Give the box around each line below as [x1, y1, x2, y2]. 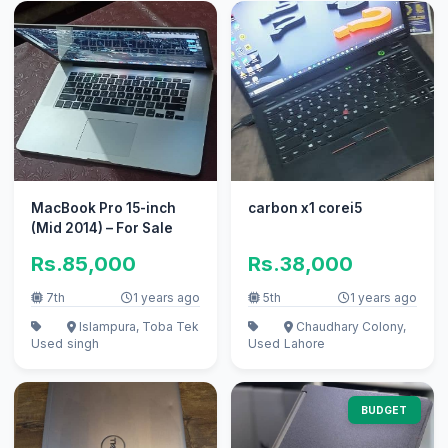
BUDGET [361, 403, 408, 416]
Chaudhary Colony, [292, 318, 406, 334]
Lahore [283, 335, 325, 351]
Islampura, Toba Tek [75, 318, 199, 334]
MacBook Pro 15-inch [30, 200, 176, 217]
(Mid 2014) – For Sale [30, 220, 173, 237]
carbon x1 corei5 [247, 200, 362, 217]
